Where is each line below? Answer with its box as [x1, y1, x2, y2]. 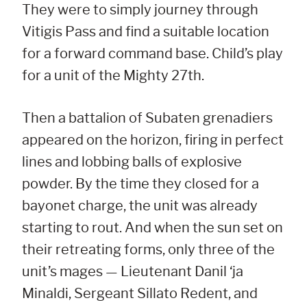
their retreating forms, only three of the [22, 241, 275, 258]
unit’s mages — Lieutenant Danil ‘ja [22, 263, 243, 280]
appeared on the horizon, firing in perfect [22, 132, 284, 149]
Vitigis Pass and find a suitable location [22, 23, 269, 40]
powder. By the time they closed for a [22, 175, 259, 193]
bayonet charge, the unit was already [22, 197, 258, 214]
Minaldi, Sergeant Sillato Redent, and [22, 285, 258, 302]
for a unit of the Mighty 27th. [22, 67, 204, 84]
